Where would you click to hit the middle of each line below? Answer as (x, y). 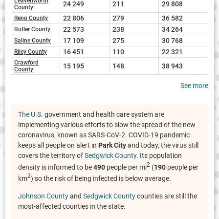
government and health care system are (104, 114)
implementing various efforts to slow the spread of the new (107, 124)
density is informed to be (56, 167)
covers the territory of (51, 155)
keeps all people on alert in (58, 145)
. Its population (159, 155)
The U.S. (31, 114)
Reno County (31, 18)
